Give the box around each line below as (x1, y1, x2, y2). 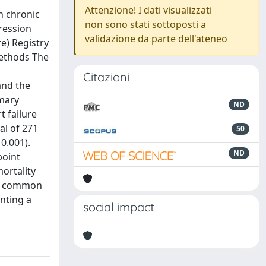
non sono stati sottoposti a (85, 18, 206, 31)
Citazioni (83, 69, 129, 84)
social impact (83, 199, 154, 214)
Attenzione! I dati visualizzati (85, 4, 212, 17)
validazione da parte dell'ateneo (85, 32, 227, 45)
